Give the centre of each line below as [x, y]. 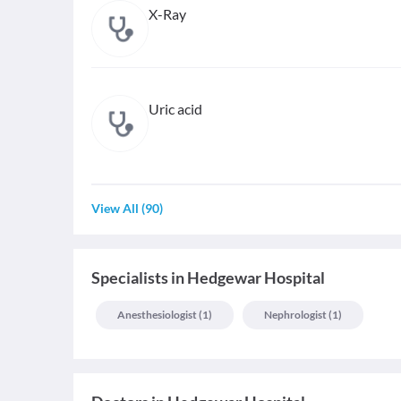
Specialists [130, 277]
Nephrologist [295, 315]
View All [115, 208]
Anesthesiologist [157, 315]
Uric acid [175, 109]
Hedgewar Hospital [256, 277]
